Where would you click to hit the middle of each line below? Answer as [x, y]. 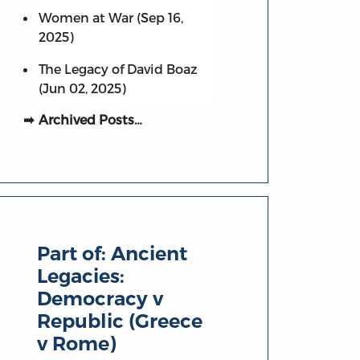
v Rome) [77, 344]
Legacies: [81, 276]
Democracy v [100, 299]
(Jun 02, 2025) [82, 88]
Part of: [74, 254]
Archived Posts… [90, 119]
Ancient [149, 254]
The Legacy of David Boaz [118, 68]
